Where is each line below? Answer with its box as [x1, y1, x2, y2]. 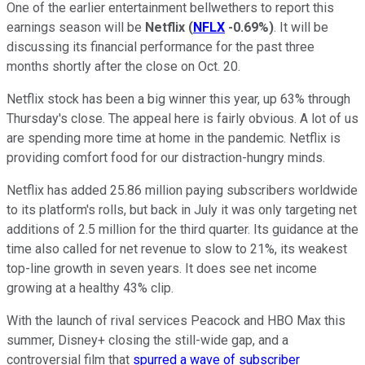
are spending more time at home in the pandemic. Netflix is [7, 130, 341, 146]
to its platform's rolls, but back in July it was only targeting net [7, 201, 357, 218]
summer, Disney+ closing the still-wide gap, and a [7, 332, 288, 348]
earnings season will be [7, 19, 145, 35]
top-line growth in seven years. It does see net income [7, 260, 317, 276]
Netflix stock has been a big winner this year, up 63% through [7, 90, 350, 107]
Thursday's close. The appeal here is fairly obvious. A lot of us [7, 110, 358, 126]
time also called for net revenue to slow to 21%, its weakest [7, 240, 347, 257]
